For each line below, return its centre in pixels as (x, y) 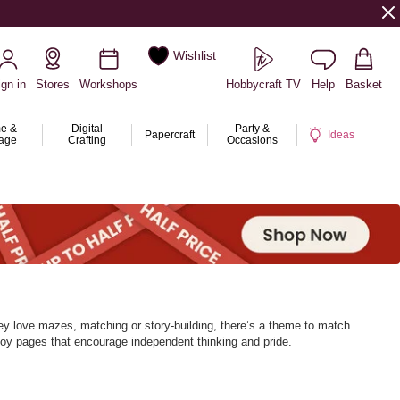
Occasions (252, 140)
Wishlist (195, 56)
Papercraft (169, 134)
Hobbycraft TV (263, 84)
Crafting (87, 140)
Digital (87, 129)
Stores (53, 84)
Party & (252, 129)
